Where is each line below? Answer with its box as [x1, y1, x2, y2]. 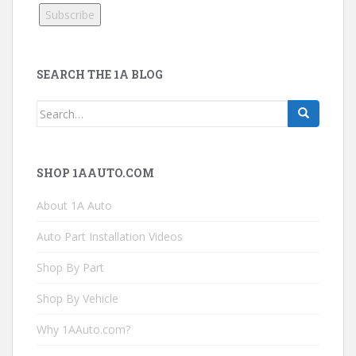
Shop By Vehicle [37, 291, 118, 307]
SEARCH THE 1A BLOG [37, 67, 163, 83]
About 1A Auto [37, 198, 112, 214]
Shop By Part [37, 260, 104, 276]
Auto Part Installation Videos [37, 229, 183, 245]
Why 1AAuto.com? [37, 322, 130, 338]
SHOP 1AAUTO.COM [37, 165, 154, 181]
